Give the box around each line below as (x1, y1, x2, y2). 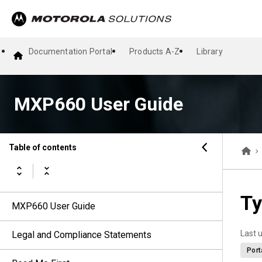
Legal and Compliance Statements (12, 229, 151, 240)
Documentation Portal (29, 47, 112, 56)
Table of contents (9, 142, 77, 152)
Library (196, 47, 223, 56)
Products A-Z (129, 47, 180, 56)
